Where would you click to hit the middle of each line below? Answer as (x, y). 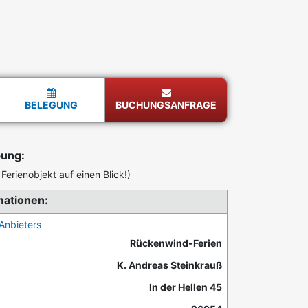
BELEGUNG (52, 105)
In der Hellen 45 (186, 287)
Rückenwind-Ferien (176, 243)
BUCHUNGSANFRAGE (166, 105)
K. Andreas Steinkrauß (169, 265)
